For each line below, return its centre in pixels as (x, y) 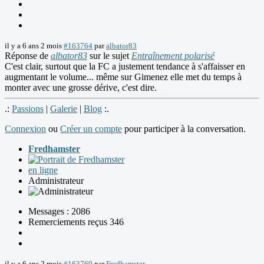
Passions (28, 108)
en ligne (43, 170)
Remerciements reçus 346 (76, 222)
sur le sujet (109, 55)
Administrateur (56, 180)
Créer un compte (91, 128)
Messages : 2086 (59, 211)
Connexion (25, 128)
